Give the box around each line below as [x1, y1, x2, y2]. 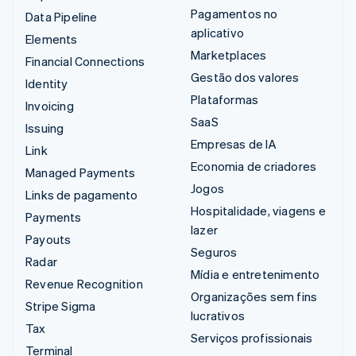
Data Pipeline [25, 8, 98, 25]
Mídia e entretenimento [191, 265, 320, 282]
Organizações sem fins [191, 288, 318, 304]
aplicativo [191, 24, 244, 41]
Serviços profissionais [191, 329, 313, 346]
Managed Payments [25, 164, 136, 180]
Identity [25, 75, 68, 91]
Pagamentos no [191, 5, 278, 21]
